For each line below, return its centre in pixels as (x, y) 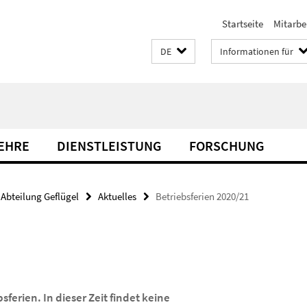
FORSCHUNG (227, 146)
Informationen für (257, 51)
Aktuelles (117, 196)
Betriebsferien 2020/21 (202, 196)
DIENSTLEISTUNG (109, 146)
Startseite (243, 24)
